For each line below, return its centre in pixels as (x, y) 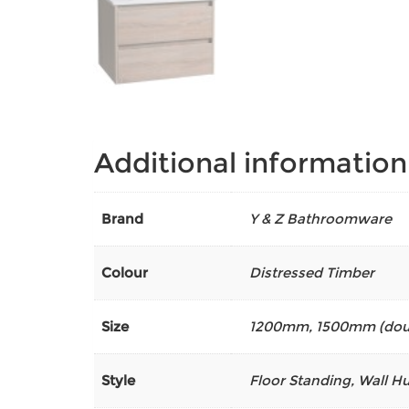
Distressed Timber (312, 273)
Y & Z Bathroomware (320, 219)
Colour (125, 273)
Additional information (251, 163)
